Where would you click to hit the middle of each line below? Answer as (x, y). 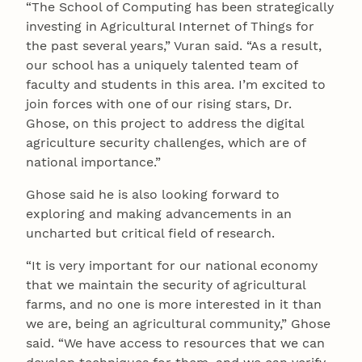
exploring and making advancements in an (159, 213)
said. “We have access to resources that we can (175, 343)
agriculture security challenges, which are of (166, 142)
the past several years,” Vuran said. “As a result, (174, 45)
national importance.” (93, 162)
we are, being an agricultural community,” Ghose (178, 323)
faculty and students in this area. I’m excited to (176, 84)
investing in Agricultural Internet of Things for (170, 26)
